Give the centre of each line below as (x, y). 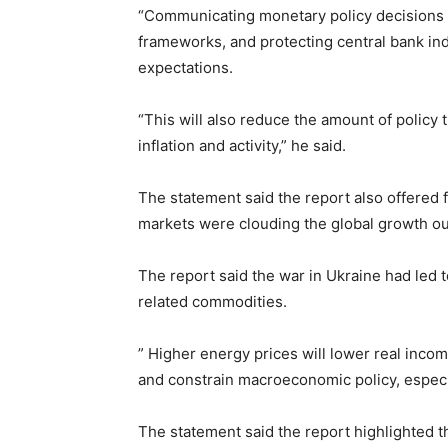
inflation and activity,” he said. (242, 146)
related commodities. (212, 302)
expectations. (185, 68)
